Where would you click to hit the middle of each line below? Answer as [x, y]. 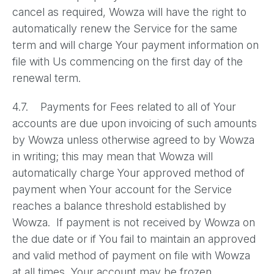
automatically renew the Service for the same [125, 28]
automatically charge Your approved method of [128, 173]
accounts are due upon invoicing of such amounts [135, 123]
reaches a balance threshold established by [119, 206]
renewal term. [46, 78]
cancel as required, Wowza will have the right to [129, 12]
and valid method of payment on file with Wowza [131, 255]
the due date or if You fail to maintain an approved [134, 239]
